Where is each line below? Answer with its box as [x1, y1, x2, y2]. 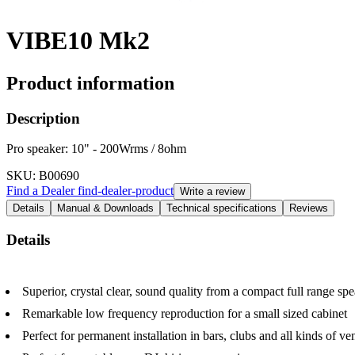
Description [6, 109, 80, 127]
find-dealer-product [78, 184, 174, 198]
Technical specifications [166, 202, 277, 215]
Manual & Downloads [57, 202, 154, 215]
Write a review [180, 185, 245, 198]
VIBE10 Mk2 [6, 26, 150, 55]
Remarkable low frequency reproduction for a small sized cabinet [22, 306, 347, 320]
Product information [6, 72, 174, 94]
